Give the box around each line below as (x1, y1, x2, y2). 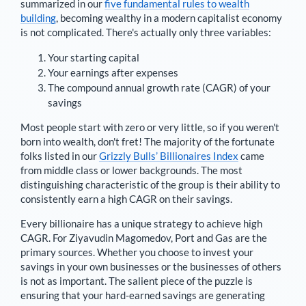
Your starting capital (48, 51, 139, 64)
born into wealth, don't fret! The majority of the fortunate (20, 135, 275, 148)
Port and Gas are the (175, 231, 267, 244)
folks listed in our (20, 149, 99, 162)
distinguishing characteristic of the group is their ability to (20, 178, 280, 191)
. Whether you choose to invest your (93, 245, 253, 258)
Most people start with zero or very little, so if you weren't (20, 120, 279, 133)
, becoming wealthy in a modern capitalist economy (56, 11, 282, 24)
